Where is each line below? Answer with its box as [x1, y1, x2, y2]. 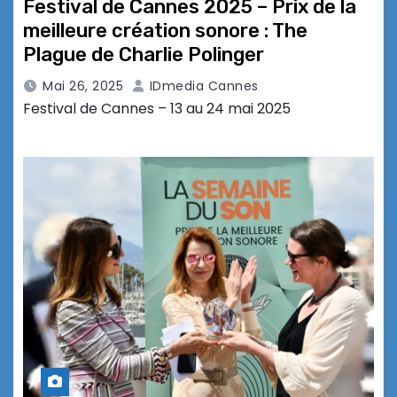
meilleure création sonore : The [23, 19, 307, 43]
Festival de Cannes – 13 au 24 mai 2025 [23, 98, 291, 120]
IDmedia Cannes [145, 77, 259, 96]
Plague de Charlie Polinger [23, 43, 264, 67]
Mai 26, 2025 [43, 77, 123, 96]
